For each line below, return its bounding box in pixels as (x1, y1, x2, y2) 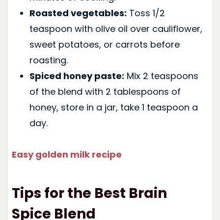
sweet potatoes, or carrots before (29, 38, 180, 51)
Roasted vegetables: (29, 6, 127, 19)
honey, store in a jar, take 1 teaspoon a (29, 101, 198, 113)
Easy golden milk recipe (11, 148, 122, 161)
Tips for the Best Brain (11, 183, 167, 203)
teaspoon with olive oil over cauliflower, (29, 22, 202, 35)
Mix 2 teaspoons (124, 69, 198, 82)
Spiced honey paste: (29, 69, 124, 82)
